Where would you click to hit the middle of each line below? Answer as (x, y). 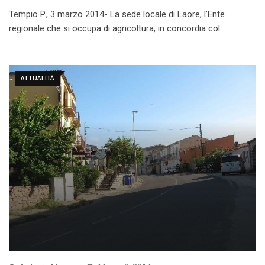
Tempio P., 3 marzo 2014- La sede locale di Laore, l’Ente (117, 14)
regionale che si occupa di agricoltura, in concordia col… (117, 29)
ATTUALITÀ (38, 79)
